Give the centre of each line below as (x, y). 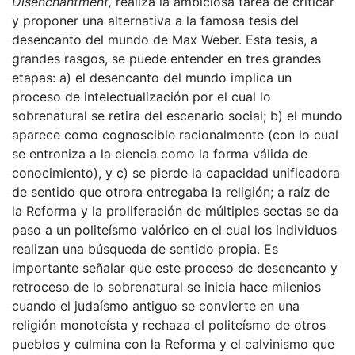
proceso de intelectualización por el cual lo (141, 96)
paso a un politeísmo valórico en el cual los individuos (174, 229)
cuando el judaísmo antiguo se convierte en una (156, 305)
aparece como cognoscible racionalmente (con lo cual (175, 134)
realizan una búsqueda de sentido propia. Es (145, 248)
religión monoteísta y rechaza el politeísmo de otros (169, 324)
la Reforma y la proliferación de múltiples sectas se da (175, 210)
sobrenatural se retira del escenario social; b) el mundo (177, 115)
